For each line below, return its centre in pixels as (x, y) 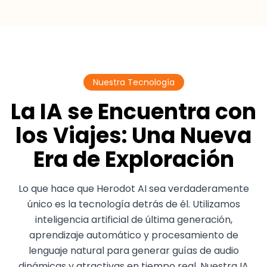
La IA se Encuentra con (133, 112)
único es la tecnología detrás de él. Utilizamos (133, 204)
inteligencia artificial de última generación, (133, 220)
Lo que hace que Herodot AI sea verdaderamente (133, 189)
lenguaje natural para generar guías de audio (133, 251)
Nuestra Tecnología (133, 82)
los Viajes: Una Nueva (133, 136)
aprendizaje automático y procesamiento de (133, 235)
